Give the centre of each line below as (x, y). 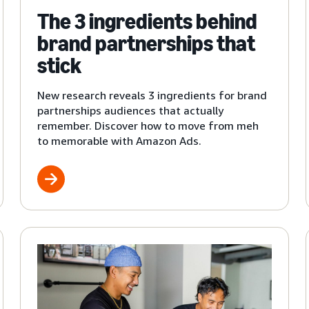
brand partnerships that (146, 43)
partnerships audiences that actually (130, 110)
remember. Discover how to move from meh (148, 125)
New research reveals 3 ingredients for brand (152, 95)
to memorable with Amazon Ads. (119, 140)
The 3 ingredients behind (147, 21)
